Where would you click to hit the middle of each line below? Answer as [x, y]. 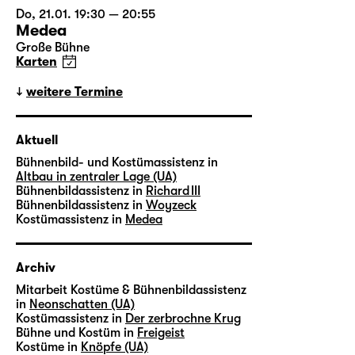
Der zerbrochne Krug [183, 319]
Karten [36, 62]
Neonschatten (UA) [82, 304]
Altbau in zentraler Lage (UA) [96, 177]
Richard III [173, 191]
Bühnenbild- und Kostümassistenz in [117, 162]
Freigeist [161, 333]
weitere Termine [74, 92]
